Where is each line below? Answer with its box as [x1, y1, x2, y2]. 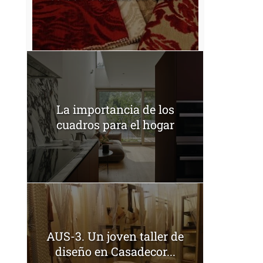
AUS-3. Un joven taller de [46, 228, 184, 244]
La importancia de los [56, 101, 174, 117]
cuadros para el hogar [56, 116, 174, 132]
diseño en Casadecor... [55, 243, 176, 259]
